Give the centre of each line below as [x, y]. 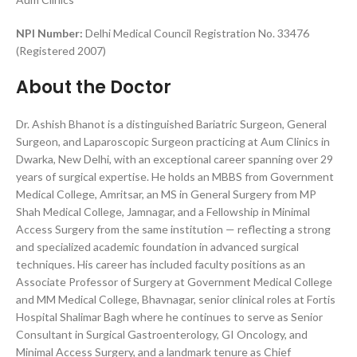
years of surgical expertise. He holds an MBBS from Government [175, 177]
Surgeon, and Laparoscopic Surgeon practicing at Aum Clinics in [173, 141]
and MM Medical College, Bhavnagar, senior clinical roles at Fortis [176, 299]
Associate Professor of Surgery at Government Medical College [174, 282]
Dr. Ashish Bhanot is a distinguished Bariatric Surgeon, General [171, 124]
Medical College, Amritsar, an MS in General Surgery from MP [166, 194]
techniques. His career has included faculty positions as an [161, 264]
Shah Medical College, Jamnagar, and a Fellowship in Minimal [163, 212]
